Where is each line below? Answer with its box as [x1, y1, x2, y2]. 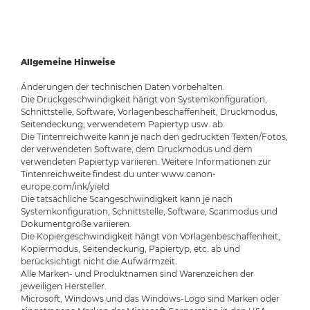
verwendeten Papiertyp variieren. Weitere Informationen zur [21, 156, 271, 167]
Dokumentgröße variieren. [21, 218, 131, 229]
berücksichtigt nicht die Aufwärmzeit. [21, 255, 177, 266]
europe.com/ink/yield [21, 181, 109, 192]
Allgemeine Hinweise [21, 56, 116, 67]
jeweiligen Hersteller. [21, 280, 107, 291]
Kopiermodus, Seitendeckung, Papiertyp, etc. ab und [21, 243, 240, 254]
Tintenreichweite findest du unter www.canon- [21, 168, 216, 179]
